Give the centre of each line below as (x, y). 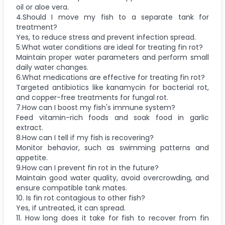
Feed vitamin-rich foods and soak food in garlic (113, 117)
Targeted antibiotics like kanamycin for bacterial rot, (113, 87)
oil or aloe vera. (42, 7)
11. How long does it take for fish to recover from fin (113, 218)
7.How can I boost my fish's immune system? (96, 107)
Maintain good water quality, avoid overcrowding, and (113, 178)
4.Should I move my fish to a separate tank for (113, 17)
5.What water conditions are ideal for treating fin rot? (109, 47)
